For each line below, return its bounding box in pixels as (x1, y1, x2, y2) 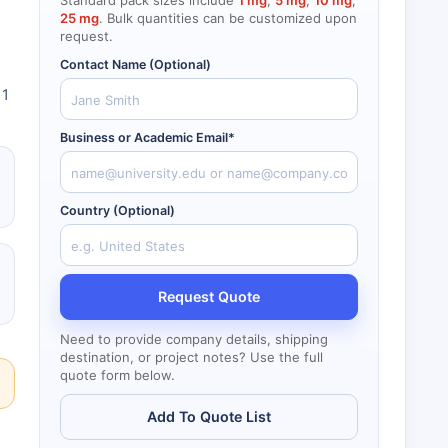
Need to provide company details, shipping (60, 331, 328, 347)
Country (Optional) (60, 203, 175, 218)
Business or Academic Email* (60, 130, 235, 145)
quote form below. (60, 367, 175, 383)
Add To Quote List (147, 408, 271, 425)
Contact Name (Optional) (60, 57, 211, 72)
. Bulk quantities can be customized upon (99, 10, 357, 26)
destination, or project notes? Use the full (60, 349, 323, 365)
